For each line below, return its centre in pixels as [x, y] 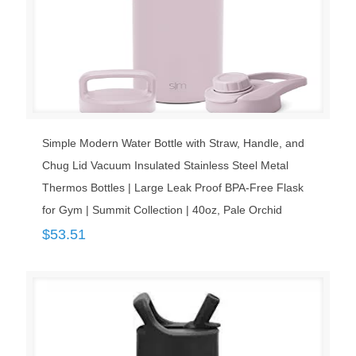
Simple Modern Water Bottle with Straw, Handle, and [173, 143]
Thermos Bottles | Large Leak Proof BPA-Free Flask [173, 188]
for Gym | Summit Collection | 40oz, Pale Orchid [162, 210]
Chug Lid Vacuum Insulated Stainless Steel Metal [165, 166]
